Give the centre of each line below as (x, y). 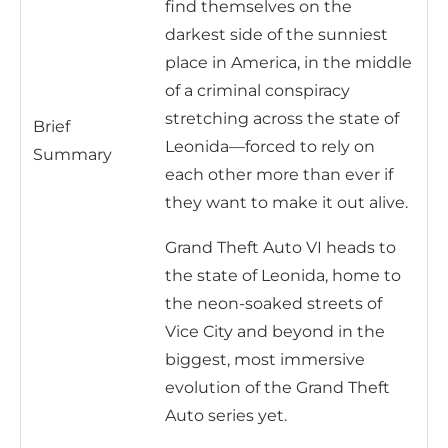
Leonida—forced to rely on (270, 146)
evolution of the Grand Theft (277, 387)
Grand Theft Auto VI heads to (280, 247)
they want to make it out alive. (286, 202)
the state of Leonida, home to (283, 275)
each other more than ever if (279, 174)
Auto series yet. (226, 415)
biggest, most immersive (265, 359)
